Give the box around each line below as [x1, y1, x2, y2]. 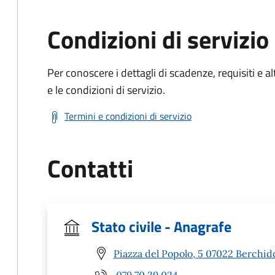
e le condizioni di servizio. [47, 82, 165, 98]
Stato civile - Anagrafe [91, 215, 231, 238]
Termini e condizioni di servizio [64, 109, 192, 123]
